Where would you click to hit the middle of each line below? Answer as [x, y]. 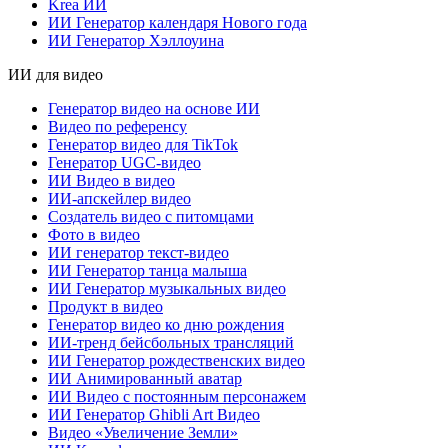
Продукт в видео [105, 306]
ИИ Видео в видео [111, 180]
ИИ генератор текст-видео [138, 252]
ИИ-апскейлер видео [119, 198]
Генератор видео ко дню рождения [166, 324]
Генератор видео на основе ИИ [154, 108]
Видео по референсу [117, 126]
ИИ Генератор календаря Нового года [177, 22]
